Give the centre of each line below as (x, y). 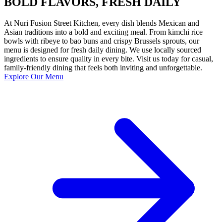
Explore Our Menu (34, 77)
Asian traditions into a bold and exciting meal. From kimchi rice (103, 32)
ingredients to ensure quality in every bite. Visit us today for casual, (109, 59)
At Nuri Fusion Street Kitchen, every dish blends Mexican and (102, 23)
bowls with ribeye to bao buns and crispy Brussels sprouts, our (102, 41)
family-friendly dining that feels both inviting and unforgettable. (103, 68)
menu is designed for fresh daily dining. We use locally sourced (103, 50)
